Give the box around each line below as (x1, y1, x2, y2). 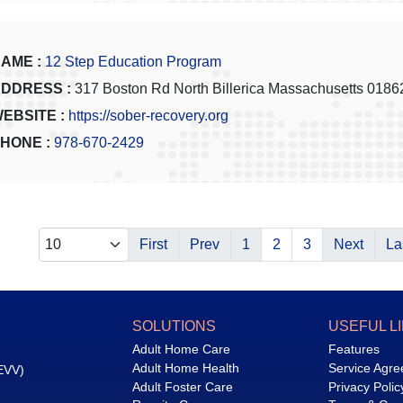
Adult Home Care (132, 342, 231, 357)
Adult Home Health (132, 361, 240, 376)
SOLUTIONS (132, 318, 217, 335)
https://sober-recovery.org (68, 108, 228, 124)
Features (327, 342, 380, 357)
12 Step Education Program (45, 54, 221, 70)
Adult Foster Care (132, 379, 234, 394)
